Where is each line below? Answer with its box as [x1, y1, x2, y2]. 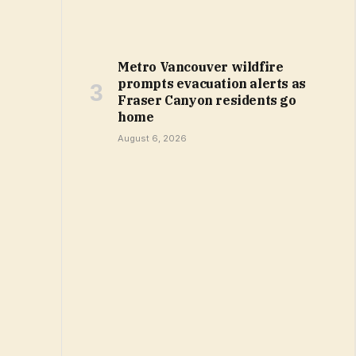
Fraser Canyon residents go [118, 91, 296, 108]
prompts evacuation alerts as [118, 75, 306, 91]
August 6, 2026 [118, 132, 187, 144]
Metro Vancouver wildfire [118, 58, 284, 75]
